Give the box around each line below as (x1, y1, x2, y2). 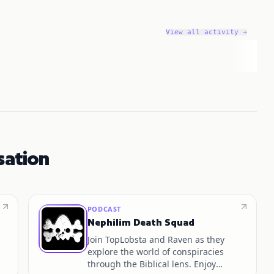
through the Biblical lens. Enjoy (87, 258, 216, 270)
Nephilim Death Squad (87, 217, 194, 228)
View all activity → (165, 28, 247, 36)
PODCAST (87, 204, 121, 213)
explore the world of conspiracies (87, 246, 224, 257)
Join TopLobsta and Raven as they (87, 234, 224, 245)
